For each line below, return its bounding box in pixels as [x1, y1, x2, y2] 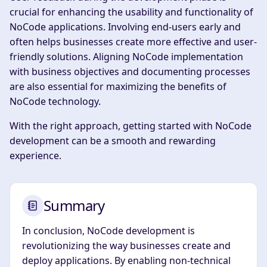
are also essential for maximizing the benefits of [10, 79, 226, 93]
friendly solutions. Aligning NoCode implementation [10, 49, 243, 63]
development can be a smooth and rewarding [10, 133, 216, 147]
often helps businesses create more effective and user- [10, 35, 257, 48]
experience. [10, 148, 61, 162]
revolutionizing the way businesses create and [22, 238, 231, 252]
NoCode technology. [10, 94, 101, 108]
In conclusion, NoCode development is [22, 223, 195, 237]
